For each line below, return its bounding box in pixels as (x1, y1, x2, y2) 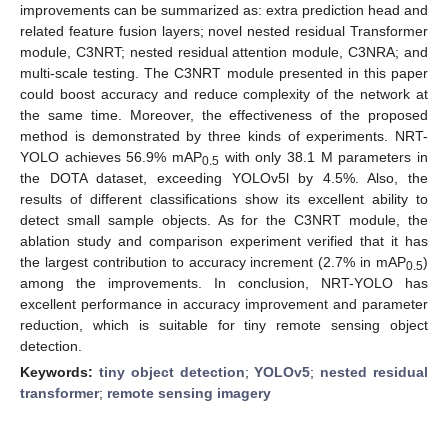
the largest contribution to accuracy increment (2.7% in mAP (20, 253, 406, 270)
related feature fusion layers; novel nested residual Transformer (20, 22, 428, 39)
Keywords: (20, 363, 99, 380)
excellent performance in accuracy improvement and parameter (20, 295, 428, 312)
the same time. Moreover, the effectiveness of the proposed (20, 106, 428, 123)
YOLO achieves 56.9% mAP (20, 148, 202, 165)
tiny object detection (98, 363, 245, 380)
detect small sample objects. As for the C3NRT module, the (20, 211, 428, 228)
